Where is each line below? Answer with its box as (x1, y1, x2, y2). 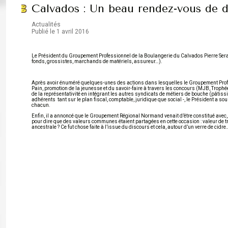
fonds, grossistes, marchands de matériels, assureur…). (32, 59, 162, 65)
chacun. (32, 102, 50, 108)
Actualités (32, 21, 61, 28)
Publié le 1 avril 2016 (32, 28, 89, 36)
